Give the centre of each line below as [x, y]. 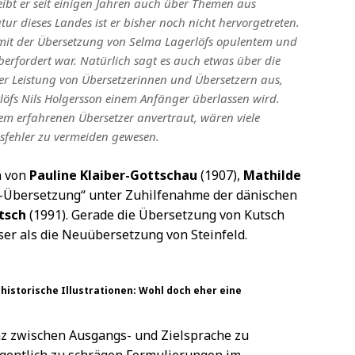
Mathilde [272, 176]
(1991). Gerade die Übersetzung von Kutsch [155, 215]
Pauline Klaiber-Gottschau [113, 176]
